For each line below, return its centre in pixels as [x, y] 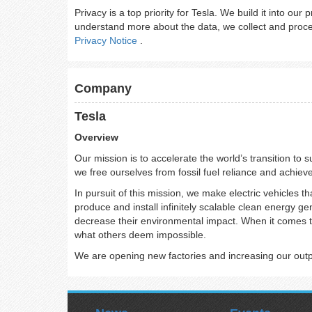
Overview [96, 137]
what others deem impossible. [140, 235]
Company [103, 88]
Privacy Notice [107, 40]
